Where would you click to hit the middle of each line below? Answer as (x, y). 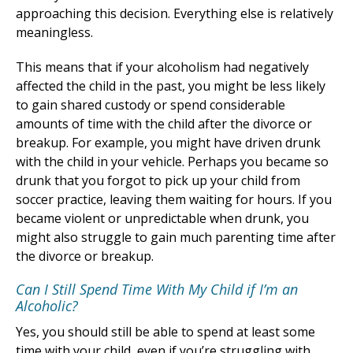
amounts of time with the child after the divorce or (164, 124)
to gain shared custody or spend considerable (150, 105)
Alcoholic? (47, 306)
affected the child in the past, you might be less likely (171, 86)
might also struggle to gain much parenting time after (176, 238)
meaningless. (54, 33)
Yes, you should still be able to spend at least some (165, 332)
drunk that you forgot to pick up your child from (158, 181)
